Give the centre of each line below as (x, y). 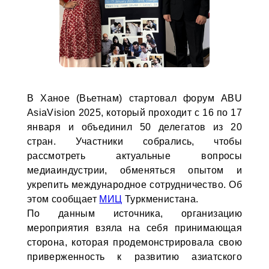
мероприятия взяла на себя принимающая (134, 228)
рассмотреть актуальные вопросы (134, 156)
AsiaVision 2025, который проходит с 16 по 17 (134, 113)
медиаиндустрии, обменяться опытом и (134, 170)
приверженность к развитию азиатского (134, 257)
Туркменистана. (160, 199)
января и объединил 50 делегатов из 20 (134, 127)
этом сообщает (63, 199)
